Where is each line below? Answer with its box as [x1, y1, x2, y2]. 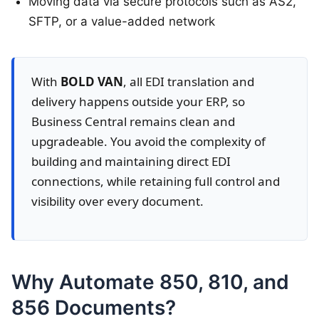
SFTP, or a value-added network [28, 14, 215, 28]
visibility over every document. [31, 192, 204, 209]
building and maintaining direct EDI [31, 152, 231, 169]
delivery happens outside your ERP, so [31, 93, 245, 110]
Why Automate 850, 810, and [11, 269, 289, 294]
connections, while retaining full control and [31, 172, 280, 189]
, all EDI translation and [123, 73, 254, 90]
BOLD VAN [61, 73, 123, 90]
